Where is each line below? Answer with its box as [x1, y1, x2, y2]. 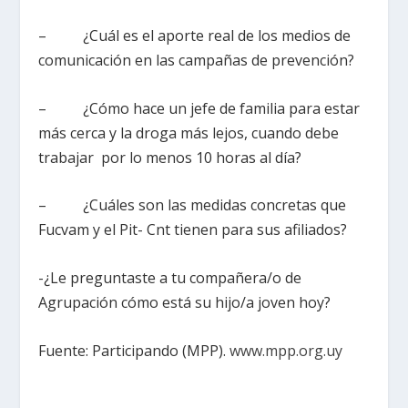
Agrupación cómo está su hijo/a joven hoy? [38, 291, 331, 312]
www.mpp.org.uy [229, 340, 343, 361]
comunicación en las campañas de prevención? [38, 50, 355, 71]
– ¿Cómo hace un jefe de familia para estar [38, 97, 361, 118]
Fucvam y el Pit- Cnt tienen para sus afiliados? [38, 219, 348, 240]
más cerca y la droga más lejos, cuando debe [38, 122, 340, 143]
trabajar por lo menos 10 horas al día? [38, 147, 302, 168]
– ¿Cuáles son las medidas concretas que [38, 195, 347, 216]
